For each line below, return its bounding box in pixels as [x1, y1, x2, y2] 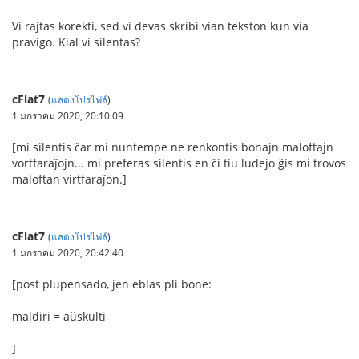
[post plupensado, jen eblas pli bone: [12, 276, 212, 292]
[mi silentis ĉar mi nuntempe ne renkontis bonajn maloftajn [12, 139, 333, 155]
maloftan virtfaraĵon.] [12, 171, 127, 187]
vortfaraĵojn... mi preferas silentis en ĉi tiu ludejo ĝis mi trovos [12, 155, 346, 171]
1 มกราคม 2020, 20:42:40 [12, 245, 123, 259]
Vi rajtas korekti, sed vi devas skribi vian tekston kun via [12, 18, 309, 34]
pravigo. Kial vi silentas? [12, 34, 140, 50]
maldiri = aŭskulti [12, 308, 106, 324]
